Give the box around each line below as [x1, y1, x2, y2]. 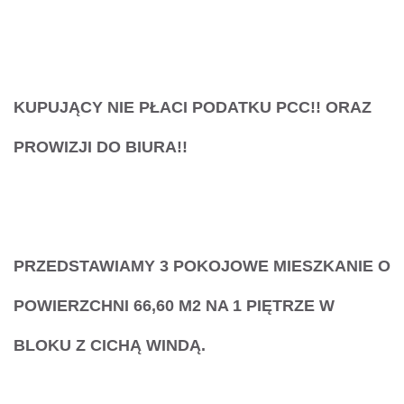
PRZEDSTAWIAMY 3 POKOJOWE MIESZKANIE [14, 257, 378, 276]
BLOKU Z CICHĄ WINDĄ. [14, 336, 206, 355]
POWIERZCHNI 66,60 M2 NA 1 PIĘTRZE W [14, 297, 335, 316]
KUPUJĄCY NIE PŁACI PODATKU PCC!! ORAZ [14, 98, 372, 117]
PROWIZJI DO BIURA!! [14, 138, 188, 157]
